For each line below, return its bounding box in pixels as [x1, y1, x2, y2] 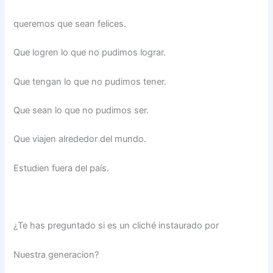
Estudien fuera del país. [13, 162, 110, 174]
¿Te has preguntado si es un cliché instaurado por [13, 220, 219, 232]
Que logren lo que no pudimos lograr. [13, 47, 166, 58]
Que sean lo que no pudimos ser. [13, 104, 149, 116]
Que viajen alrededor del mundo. [13, 133, 147, 145]
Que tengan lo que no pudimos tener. [13, 76, 167, 87]
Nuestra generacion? [13, 249, 99, 260]
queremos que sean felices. [13, 18, 127, 29]
